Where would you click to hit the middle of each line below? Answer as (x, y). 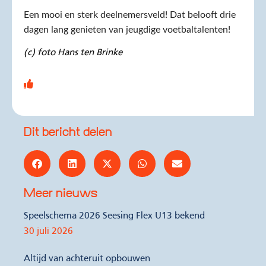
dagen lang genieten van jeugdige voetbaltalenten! (127, 30)
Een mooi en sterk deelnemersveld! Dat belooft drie (130, 15)
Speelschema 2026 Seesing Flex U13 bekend (114, 216)
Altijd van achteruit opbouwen (87, 259)
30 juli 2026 (48, 232)
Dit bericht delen (68, 133)
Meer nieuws (61, 194)
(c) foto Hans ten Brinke (73, 53)
